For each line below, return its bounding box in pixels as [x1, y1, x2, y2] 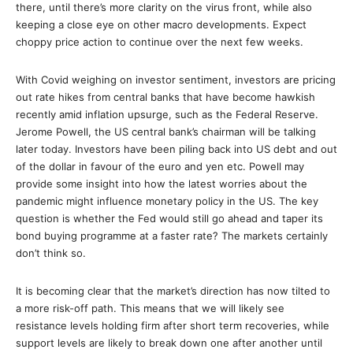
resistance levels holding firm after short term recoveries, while [16, 319, 329, 332]
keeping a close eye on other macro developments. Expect [16, 18, 307, 31]
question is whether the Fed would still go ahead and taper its [16, 212, 323, 225]
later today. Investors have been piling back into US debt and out [16, 143, 337, 155]
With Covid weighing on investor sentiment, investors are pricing [16, 73, 336, 86]
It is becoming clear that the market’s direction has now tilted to [16, 284, 330, 297]
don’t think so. [16, 247, 86, 259]
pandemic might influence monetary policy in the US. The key [16, 195, 318, 207]
